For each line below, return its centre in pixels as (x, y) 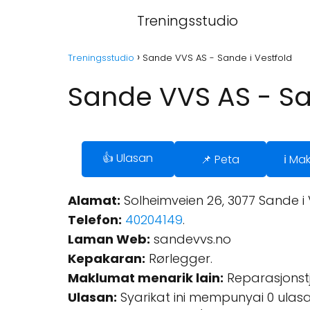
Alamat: (94, 200)
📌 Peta (220, 159)
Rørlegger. (179, 258)
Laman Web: (109, 239)
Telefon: (95, 220)
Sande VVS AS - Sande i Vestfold (217, 58)
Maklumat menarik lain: (146, 278)
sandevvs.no (191, 239)
